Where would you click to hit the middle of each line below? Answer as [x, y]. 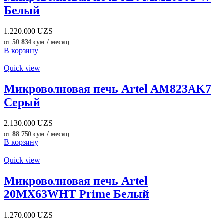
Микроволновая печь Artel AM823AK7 [108, 89]
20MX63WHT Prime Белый [77, 194]
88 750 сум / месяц [41, 134]
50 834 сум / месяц [41, 42]
